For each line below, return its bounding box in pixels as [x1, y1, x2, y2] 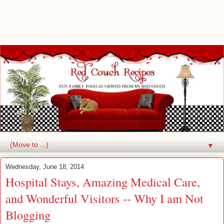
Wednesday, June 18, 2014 [5, 162, 84, 170]
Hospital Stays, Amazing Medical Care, [5, 173, 200, 190]
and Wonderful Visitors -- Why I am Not [5, 189, 203, 206]
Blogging [5, 206, 50, 223]
